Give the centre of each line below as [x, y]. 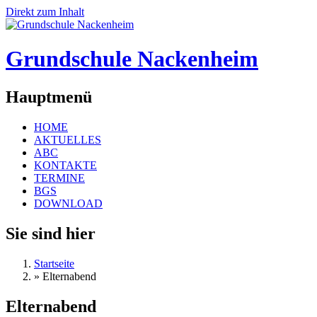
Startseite [54, 263]
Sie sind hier [51, 233]
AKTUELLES [68, 139]
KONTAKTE [65, 165]
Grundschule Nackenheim [132, 59]
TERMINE [59, 178]
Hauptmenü [49, 97]
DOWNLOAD [68, 203]
